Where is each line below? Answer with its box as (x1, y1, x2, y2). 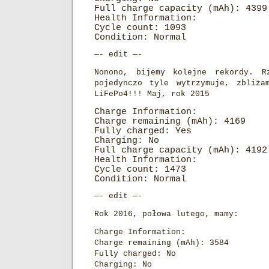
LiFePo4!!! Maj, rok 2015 (94, 89, 210, 98)
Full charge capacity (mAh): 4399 (94, 4, 267, 13)
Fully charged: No (94, 249, 176, 258)
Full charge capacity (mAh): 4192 (94, 145, 267, 155)
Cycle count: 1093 (94, 23, 186, 32)
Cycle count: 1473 (94, 165, 186, 174)
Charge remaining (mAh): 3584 (94, 238, 229, 247)
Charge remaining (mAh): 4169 (94, 116, 246, 126)
